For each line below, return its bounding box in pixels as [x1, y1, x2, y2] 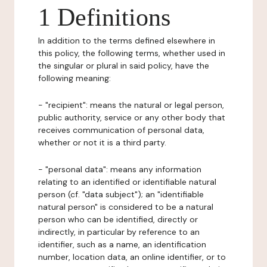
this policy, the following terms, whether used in [38, 48, 225, 58]
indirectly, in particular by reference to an [38, 226, 200, 237]
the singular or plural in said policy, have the [38, 60, 209, 71]
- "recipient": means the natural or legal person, [38, 100, 224, 110]
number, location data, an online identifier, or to [38, 252, 226, 262]
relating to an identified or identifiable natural [38, 176, 216, 187]
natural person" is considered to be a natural [38, 201, 213, 212]
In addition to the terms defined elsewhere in [38, 35, 215, 46]
